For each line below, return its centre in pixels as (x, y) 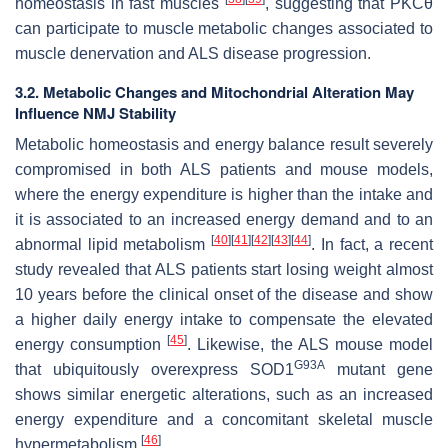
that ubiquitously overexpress (132, 369)
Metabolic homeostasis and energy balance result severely (224, 144)
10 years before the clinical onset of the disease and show (224, 294)
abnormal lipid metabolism (113, 244)
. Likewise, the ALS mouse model (310, 344)
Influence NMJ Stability (95, 112)
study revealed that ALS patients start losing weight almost (224, 269)
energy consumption (91, 344)
